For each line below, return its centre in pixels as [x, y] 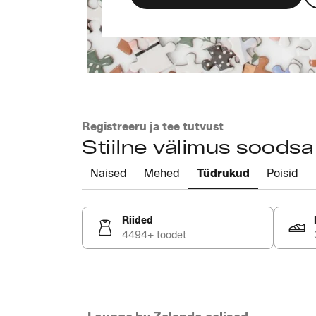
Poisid [282, 173]
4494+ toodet [154, 235]
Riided [138, 220]
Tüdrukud [223, 173]
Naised [109, 173]
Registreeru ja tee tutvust [153, 127]
